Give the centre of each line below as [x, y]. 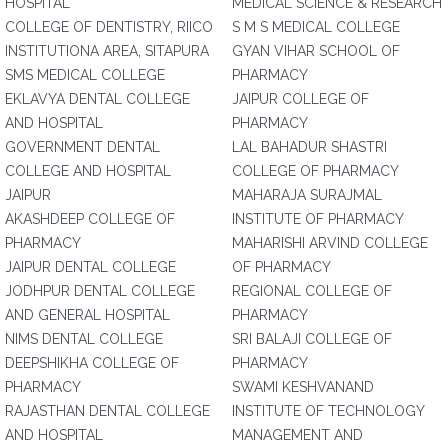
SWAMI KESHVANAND [303, 387]
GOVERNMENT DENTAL [82, 147]
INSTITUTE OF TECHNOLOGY [328, 411]
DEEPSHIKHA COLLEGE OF [92, 363]
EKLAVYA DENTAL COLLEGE [97, 99]
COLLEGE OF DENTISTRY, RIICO [109, 27]
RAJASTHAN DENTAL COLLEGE [107, 411]
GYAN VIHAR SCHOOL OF [316, 51]
